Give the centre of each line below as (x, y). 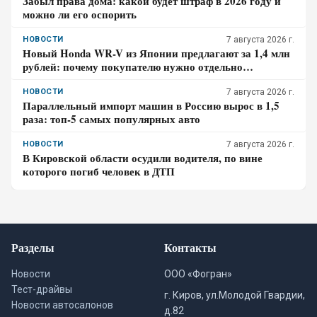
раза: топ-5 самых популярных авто (111, 119)
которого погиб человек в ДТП (99, 171)
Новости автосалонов (62, 305)
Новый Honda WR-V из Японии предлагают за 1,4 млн (156, 53)
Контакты (190, 247)
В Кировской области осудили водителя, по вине (143, 158)
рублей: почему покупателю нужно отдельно (133, 67)
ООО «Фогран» (198, 274)
